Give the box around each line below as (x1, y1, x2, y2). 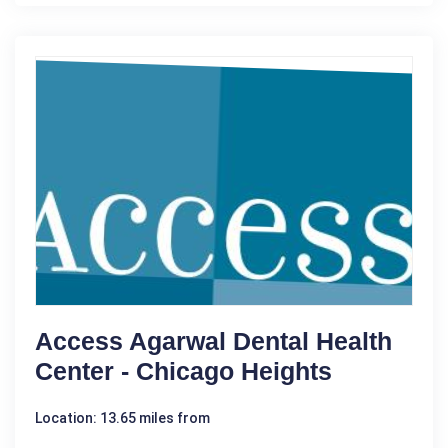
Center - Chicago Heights (35, 357, 332, 386)
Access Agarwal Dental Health (35, 327, 392, 356)
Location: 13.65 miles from (35, 410, 210, 427)
